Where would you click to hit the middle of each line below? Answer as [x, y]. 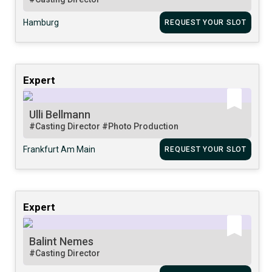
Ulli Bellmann [60, 114]
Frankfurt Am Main [59, 149]
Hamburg [41, 22]
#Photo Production [141, 126]
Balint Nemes [62, 241]
